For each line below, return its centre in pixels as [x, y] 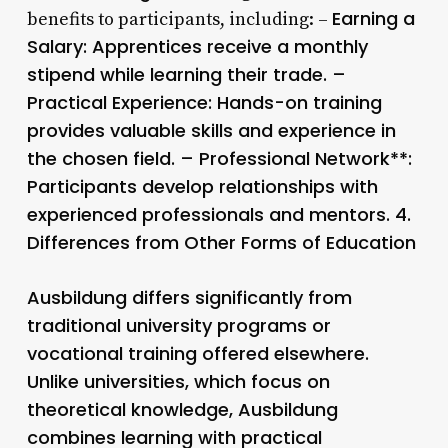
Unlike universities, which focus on [178, 381]
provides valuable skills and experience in [211, 130]
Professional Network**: [305, 158]
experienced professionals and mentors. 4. [218, 214]
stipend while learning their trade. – [186, 74]
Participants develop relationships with [202, 186]
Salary [54, 46]
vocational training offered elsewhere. [197, 353]
